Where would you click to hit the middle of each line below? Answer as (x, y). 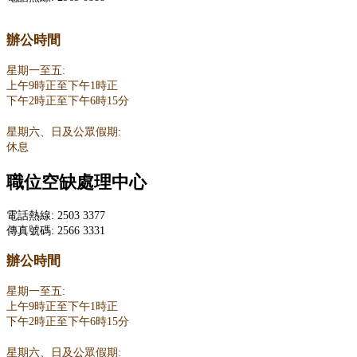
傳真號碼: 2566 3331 (56, 231)
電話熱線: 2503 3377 (56, 216)
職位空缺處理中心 (76, 183)
